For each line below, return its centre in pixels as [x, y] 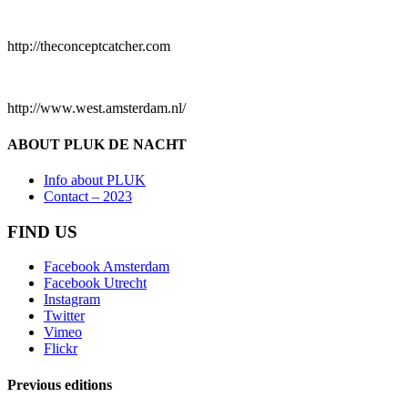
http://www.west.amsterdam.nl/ [97, 108]
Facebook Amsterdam [107, 267]
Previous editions [60, 384]
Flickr [61, 349]
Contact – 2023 [88, 196]
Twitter [64, 316]
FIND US [42, 231]
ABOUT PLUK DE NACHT [97, 144]
